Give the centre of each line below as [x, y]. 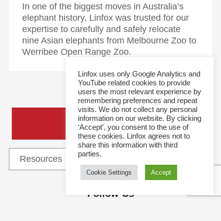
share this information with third [128, 145]
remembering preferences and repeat [138, 101]
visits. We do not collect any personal [138, 110]
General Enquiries [110, 124]
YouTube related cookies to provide [134, 83]
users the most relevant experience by [140, 92]
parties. [90, 154]
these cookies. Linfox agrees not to [134, 136]
